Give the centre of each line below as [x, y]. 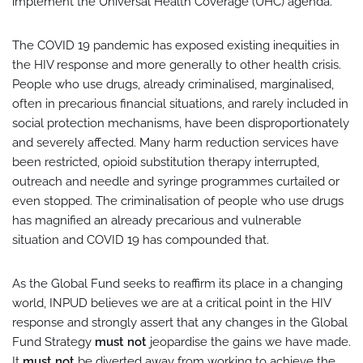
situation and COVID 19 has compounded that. [141, 240]
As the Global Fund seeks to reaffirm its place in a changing [177, 284]
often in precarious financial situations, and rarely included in [180, 104]
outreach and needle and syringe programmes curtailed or [176, 181]
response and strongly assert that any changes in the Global [180, 322]
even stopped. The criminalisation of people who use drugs [178, 201]
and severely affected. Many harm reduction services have [175, 143]
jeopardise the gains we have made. [249, 342]
